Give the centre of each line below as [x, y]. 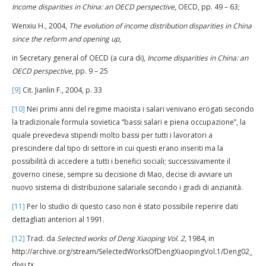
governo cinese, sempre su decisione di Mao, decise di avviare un [122, 174]
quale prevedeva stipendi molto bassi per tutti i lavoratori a [112, 135]
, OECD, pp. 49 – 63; [207, 7]
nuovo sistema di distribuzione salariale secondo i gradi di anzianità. [127, 187]
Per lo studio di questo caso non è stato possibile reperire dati [132, 206]
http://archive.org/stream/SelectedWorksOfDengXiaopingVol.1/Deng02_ [132, 251]
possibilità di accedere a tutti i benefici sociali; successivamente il [121, 161]
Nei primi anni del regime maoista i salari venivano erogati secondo [140, 109]
